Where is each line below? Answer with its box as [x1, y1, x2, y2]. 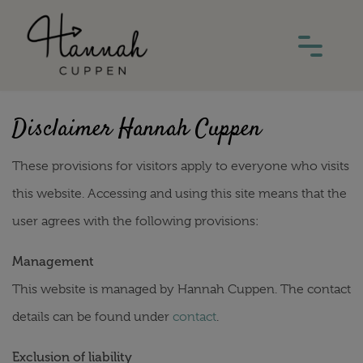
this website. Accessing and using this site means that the [12, 186, 347, 201]
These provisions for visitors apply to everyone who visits [12, 159, 349, 173]
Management [12, 254, 94, 269]
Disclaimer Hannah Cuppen [12, 112, 262, 147]
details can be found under [12, 310, 173, 324]
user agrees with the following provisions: [12, 214, 259, 228]
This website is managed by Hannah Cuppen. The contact [12, 282, 351, 297]
